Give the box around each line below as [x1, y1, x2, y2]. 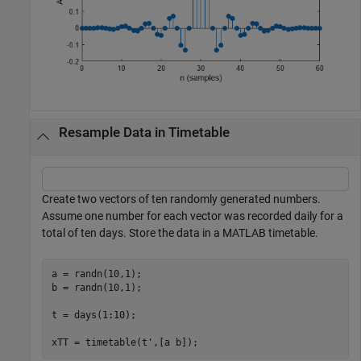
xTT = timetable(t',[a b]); [51, 337, 198, 349]
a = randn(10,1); [51, 268, 142, 280]
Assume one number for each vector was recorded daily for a [42, 209, 343, 222]
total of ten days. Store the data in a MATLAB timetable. [42, 226, 318, 239]
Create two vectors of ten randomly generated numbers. [42, 192, 321, 205]
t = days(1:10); [51, 309, 136, 322]
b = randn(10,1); [51, 282, 142, 294]
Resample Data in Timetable [58, 124, 230, 140]
